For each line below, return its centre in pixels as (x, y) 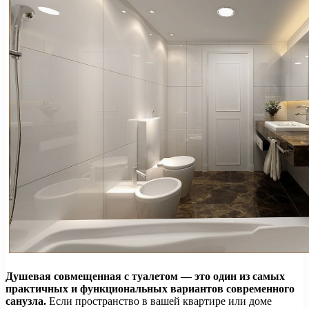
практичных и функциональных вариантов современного (150, 288)
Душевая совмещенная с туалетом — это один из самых (145, 276)
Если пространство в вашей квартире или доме (159, 301)
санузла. (26, 301)
